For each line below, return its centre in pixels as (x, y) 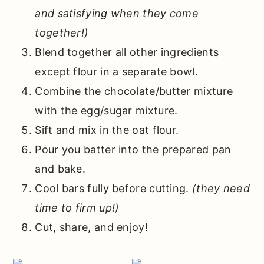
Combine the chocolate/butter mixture (134, 91)
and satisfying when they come (117, 14)
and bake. (60, 169)
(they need (221, 189)
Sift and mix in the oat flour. (107, 130)
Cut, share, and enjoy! (91, 227)
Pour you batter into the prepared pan (133, 150)
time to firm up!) (77, 208)
